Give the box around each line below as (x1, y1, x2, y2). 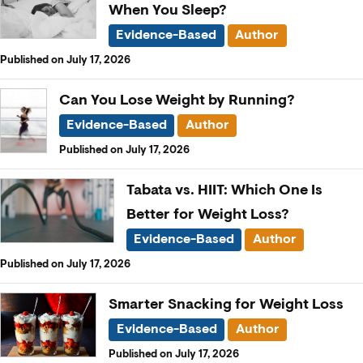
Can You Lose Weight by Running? (58, 91, 295, 109)
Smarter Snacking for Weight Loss (109, 295, 344, 314)
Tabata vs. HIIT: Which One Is (126, 181, 322, 199)
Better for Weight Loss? (126, 205, 289, 224)
